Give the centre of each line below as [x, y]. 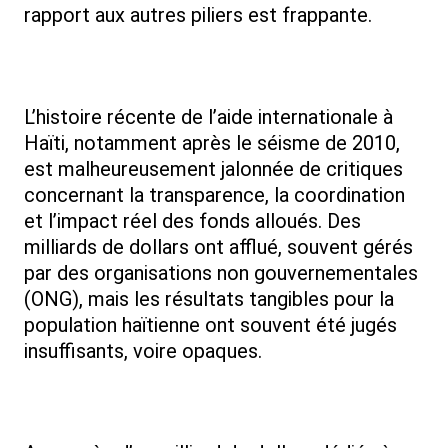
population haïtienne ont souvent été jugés [210, 325]
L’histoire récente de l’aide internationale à [208, 117]
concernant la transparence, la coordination [214, 195]
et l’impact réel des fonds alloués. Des [192, 221]
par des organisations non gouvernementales [221, 273]
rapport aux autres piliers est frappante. [198, 15]
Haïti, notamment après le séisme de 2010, [212, 143]
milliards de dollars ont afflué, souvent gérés [218, 247]
